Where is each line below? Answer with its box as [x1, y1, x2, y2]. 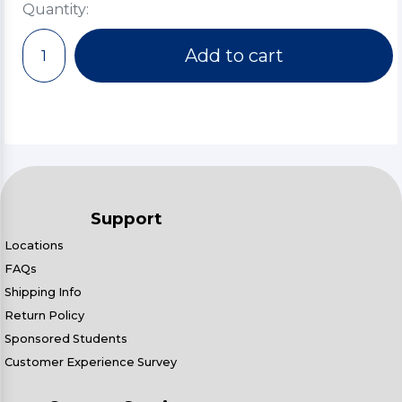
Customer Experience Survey [4, 355, 177, 369]
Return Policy [4, 309, 84, 322]
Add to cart [184, 45, 284, 66]
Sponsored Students [4, 332, 127, 345]
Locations [4, 239, 64, 252]
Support [91, 208, 162, 229]
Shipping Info [4, 285, 82, 299]
